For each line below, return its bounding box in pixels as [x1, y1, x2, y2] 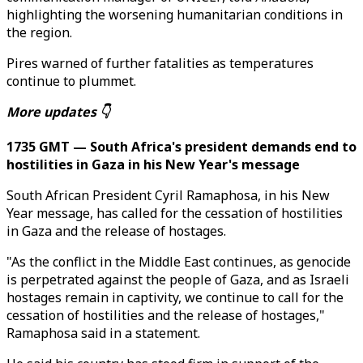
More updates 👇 [6, 103, 110, 121]
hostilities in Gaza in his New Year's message [6, 156, 300, 173]
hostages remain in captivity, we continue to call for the [6, 288, 344, 306]
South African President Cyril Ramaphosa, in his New [6, 186, 330, 204]
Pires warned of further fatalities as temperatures [6, 54, 314, 72]
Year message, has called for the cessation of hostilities [6, 204, 343, 222]
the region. [6, 23, 72, 41]
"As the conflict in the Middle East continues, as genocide [6, 253, 351, 271]
